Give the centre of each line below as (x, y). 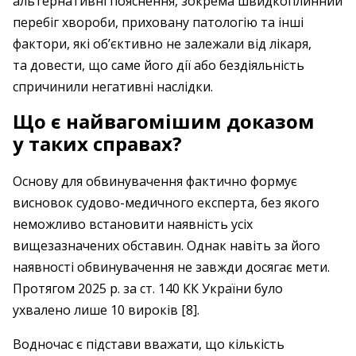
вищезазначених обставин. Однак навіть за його (166, 246)
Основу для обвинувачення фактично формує (155, 181)
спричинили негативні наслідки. (113, 87)
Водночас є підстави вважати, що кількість (149, 344)
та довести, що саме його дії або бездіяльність (159, 65)
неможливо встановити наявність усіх (133, 224)
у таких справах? (97, 143)
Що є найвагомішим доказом (164, 121)
